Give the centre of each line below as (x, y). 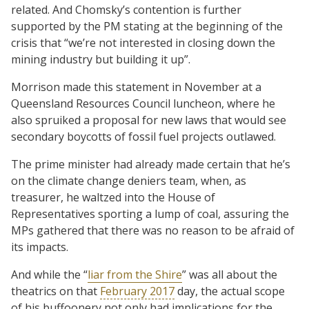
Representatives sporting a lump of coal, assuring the (150, 213)
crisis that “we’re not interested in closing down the (143, 42)
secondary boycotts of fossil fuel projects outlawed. (143, 136)
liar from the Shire (135, 274)
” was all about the (230, 274)
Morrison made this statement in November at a (136, 87)
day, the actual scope (230, 291)
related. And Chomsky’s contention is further (126, 9)
